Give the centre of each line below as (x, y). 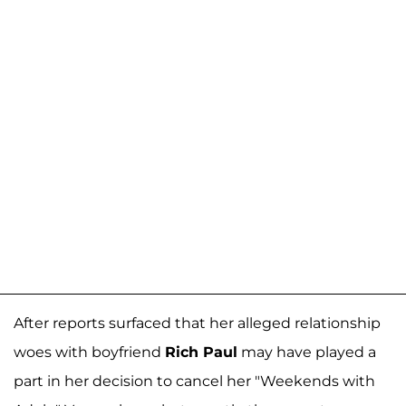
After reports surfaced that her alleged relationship (197, 323)
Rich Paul (201, 352)
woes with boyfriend (89, 352)
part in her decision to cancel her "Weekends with (194, 381)
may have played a (307, 352)
